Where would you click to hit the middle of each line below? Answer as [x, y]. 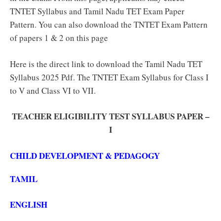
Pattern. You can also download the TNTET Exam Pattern [109, 25]
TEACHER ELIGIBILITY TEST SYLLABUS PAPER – [110, 116]
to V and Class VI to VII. [53, 90]
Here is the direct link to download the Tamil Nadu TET [106, 64]
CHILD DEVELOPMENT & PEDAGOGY [85, 155]
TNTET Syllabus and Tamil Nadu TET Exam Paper [97, 11]
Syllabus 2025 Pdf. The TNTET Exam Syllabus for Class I [109, 77]
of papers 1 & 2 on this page [59, 38]
